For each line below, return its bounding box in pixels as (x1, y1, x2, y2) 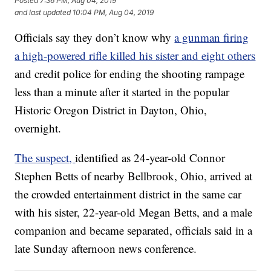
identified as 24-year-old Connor (75, 150, 226, 166)
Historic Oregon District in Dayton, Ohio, (15, 102, 207, 118)
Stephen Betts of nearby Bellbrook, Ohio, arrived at (15, 168, 253, 184)
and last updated (15, 7, 71, 17)
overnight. (15, 120, 62, 136)
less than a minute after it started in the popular (15, 84, 230, 100)
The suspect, (15, 150, 76, 166)
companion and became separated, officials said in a (15, 223, 253, 238)
